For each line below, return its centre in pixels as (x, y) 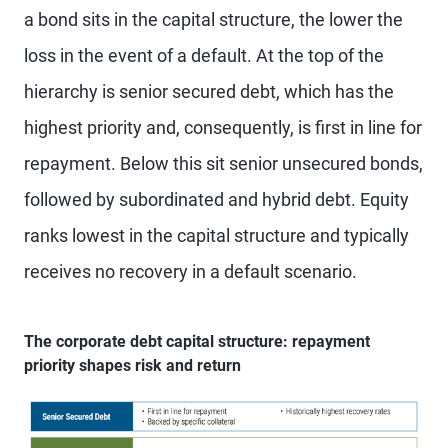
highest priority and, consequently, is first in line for (223, 127)
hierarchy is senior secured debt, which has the (209, 91)
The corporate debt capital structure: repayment (197, 341)
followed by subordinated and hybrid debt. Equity (216, 199)
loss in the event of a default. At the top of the (204, 55)
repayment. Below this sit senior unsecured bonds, (223, 163)
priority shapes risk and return (132, 365)
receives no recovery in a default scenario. (190, 271)
